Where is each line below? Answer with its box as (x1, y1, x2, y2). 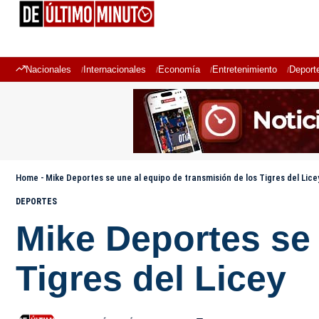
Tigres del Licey (16, 258, 286, 298)
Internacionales (83, 64, 146, 75)
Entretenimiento (212, 64, 277, 75)
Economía (158, 64, 200, 75)
